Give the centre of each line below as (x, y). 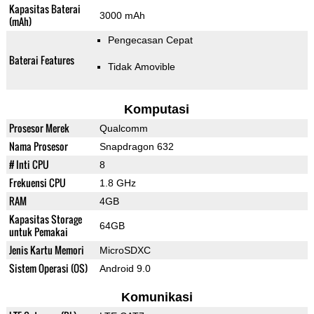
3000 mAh (122, 16)
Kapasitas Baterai (45, 9)
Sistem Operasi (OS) (48, 268)
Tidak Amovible (141, 67)
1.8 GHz (117, 183)
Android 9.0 (125, 269)
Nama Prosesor (38, 146)
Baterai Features (41, 60)
